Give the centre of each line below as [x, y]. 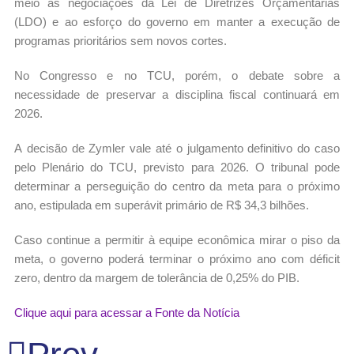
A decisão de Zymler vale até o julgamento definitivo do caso [177, 148]
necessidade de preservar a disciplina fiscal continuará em [177, 94]
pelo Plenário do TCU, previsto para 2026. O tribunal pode [177, 167]
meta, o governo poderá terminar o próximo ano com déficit [177, 258]
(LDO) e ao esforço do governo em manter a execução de [177, 21]
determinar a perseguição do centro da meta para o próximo [177, 186]
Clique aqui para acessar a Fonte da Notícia [127, 312]
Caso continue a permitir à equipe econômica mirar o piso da [177, 239]
